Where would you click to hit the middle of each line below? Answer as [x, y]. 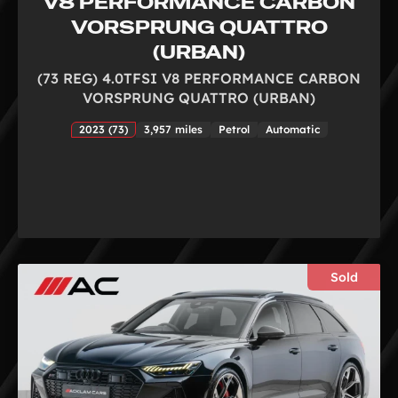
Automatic [292, 129]
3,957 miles [173, 129]
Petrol [234, 129]
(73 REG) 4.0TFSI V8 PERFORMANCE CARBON [199, 78]
